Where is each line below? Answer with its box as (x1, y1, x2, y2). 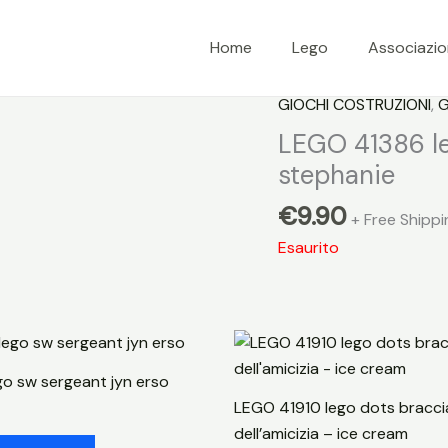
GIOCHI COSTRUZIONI (277, 94, 431, 115)
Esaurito (277, 236, 339, 258)
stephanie (277, 158, 395, 192)
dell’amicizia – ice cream (234, 422, 408, 444)
